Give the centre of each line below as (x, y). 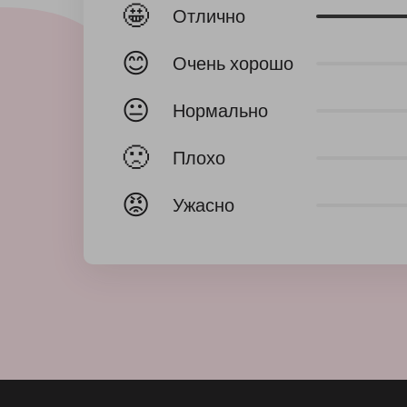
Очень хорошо (233, 64)
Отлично (209, 16)
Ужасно (203, 205)
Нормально (220, 111)
